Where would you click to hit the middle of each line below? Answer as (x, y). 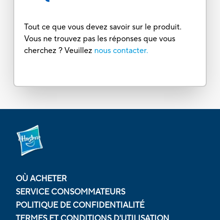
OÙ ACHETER (41, 179)
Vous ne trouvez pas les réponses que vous (99, 39)
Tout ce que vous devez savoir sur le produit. (103, 27)
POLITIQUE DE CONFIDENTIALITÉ (80, 205)
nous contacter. (121, 50)
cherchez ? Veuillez (59, 50)
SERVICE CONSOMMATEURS (70, 192)
